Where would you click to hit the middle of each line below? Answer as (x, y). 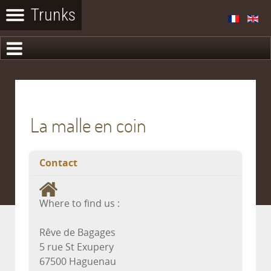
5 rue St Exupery (77, 247)
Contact (58, 163)
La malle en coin (88, 125)
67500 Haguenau (78, 261)
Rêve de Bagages (77, 232)
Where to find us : (80, 203)
